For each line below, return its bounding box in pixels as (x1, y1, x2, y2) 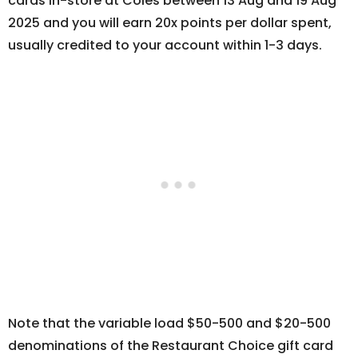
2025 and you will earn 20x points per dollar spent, (8, 14, 332, 33)
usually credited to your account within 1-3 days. (8, 36, 322, 55)
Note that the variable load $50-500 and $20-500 (8, 314, 331, 333)
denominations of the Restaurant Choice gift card (8, 336, 333, 356)
